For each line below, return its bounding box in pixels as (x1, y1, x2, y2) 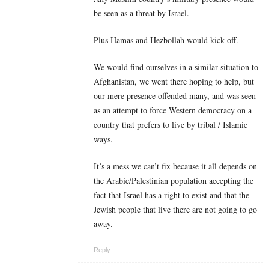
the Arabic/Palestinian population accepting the (94, 174, 253, 186)
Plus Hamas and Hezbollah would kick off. (94, 34, 238, 46)
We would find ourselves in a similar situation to (94, 61, 258, 73)
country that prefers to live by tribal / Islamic (94, 118, 247, 130)
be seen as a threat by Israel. (94, 7, 189, 19)
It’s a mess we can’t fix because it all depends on (94, 160, 257, 172)
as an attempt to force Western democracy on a (94, 104, 252, 116)
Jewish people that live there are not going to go (94, 203, 257, 215)
